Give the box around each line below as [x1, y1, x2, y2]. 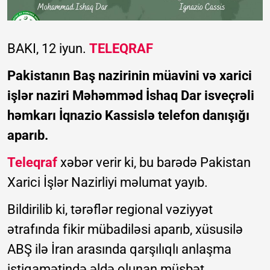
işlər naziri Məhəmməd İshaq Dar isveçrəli [7, 87, 254, 103]
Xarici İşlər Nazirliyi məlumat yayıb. [7, 174, 208, 190]
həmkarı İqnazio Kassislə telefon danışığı [7, 107, 250, 123]
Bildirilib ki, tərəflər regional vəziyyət [7, 201, 213, 217]
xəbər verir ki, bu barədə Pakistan [57, 154, 251, 170]
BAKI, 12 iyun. [7, 40, 89, 56]
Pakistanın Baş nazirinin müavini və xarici [7, 67, 252, 83]
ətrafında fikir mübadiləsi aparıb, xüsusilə [7, 221, 243, 237]
